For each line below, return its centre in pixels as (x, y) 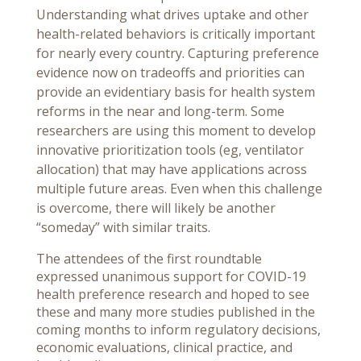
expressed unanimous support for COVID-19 (171, 277)
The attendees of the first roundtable (149, 259)
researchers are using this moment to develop (176, 131)
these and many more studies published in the (176, 312)
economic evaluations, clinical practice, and (164, 348)
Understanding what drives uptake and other (172, 15)
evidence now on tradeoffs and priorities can (170, 73)
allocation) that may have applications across (172, 170)
